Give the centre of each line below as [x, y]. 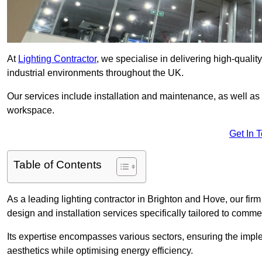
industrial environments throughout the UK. [95, 73]
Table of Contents [58, 165]
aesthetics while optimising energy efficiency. [100, 251]
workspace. [31, 111]
